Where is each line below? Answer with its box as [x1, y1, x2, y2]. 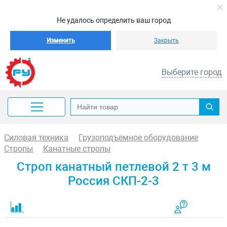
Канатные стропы [43, 144, 110, 154]
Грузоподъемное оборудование [79, 133, 198, 142]
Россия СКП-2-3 [68, 174, 159, 188]
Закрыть [154, 37, 179, 44]
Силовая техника [4, 133, 68, 142]
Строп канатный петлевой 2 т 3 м [16, 160, 211, 174]
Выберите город [162, 67, 222, 77]
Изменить [46, 37, 75, 44]
